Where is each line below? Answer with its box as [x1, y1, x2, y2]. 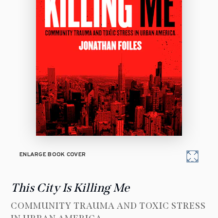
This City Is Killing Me [11, 181, 130, 195]
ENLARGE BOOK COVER [19, 151, 86, 159]
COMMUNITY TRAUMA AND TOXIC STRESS [11, 200, 206, 212]
